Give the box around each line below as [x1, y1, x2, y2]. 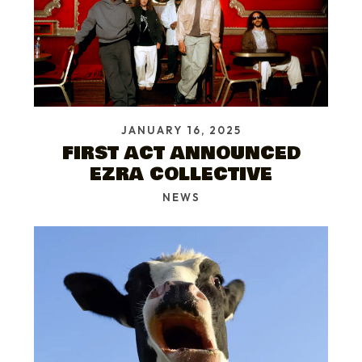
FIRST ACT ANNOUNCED [61, 140, 301, 167]
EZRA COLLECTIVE [90, 161, 272, 188]
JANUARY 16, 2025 [120, 124, 242, 137]
